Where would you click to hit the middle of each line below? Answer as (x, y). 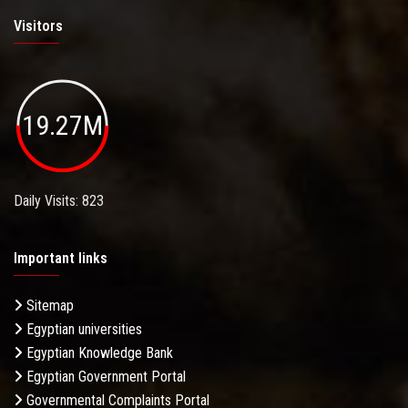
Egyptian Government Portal (104, 376)
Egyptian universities (82, 329)
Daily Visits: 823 (59, 200)
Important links (61, 258)
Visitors (38, 26)
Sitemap (48, 305)
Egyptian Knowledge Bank (98, 352)
